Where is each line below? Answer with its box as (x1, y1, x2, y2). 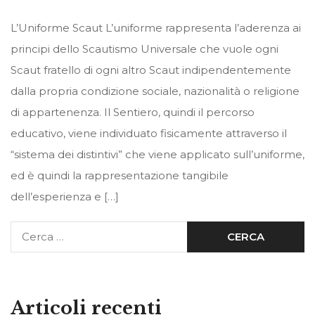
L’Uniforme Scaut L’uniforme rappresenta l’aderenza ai (11, 21, 301, 35)
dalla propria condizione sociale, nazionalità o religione (11, 84, 300, 98)
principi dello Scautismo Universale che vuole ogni (11, 42, 278, 56)
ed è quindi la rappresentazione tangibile (11, 169, 229, 183)
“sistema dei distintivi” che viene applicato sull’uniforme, (11, 148, 304, 162)
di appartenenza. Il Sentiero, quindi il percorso (11, 105, 255, 120)
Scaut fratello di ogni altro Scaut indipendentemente (11, 63, 291, 77)
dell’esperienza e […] (11, 190, 119, 204)
